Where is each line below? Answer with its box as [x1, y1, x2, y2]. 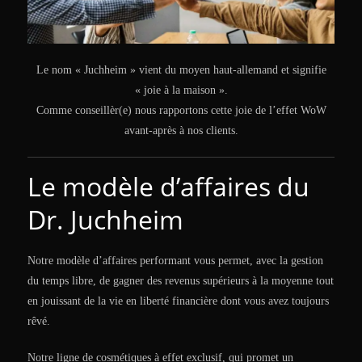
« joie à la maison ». [134, 84, 228, 97]
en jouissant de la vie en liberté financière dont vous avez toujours [27, 295, 329, 308]
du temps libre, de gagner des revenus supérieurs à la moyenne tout [27, 275, 334, 288]
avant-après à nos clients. [124, 124, 238, 137]
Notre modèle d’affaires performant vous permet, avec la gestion [27, 255, 323, 267]
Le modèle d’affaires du [27, 169, 309, 204]
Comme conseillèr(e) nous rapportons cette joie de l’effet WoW [36, 104, 326, 117]
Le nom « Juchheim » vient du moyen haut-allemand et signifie [36, 64, 326, 77]
